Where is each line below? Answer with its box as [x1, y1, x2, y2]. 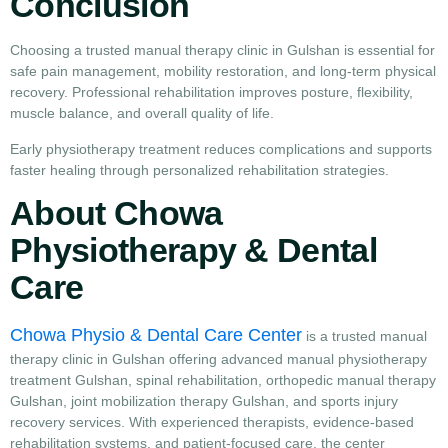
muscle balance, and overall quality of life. [10, 105, 274, 122]
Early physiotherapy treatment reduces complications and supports [10, 140, 432, 157]
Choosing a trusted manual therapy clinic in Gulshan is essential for [10, 42, 435, 59]
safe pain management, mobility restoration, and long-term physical [10, 63, 436, 80]
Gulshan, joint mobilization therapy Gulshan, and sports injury [10, 392, 398, 409]
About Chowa [10, 193, 223, 232]
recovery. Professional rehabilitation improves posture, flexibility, [10, 84, 413, 101]
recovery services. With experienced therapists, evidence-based [10, 413, 414, 430]
